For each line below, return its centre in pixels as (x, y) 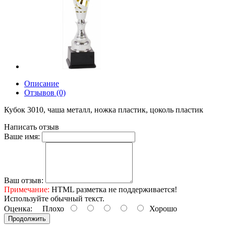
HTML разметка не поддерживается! (113, 189)
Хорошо (161, 209)
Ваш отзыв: (24, 180)
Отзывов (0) (45, 93)
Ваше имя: (22, 136)
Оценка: (18, 209)
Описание (42, 83)
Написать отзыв (32, 127)
